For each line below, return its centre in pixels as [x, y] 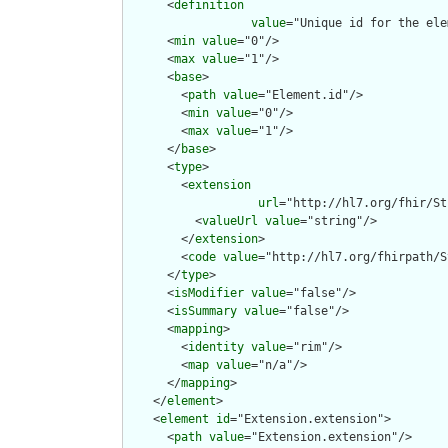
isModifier [209, 293]
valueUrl [230, 221]
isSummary [205, 311]
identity [216, 347]
